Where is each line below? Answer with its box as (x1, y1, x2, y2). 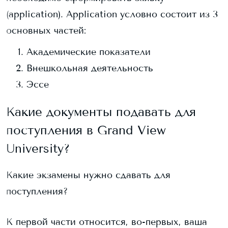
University (6, 141, 64, 156)
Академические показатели (26, 46, 151, 58)
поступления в (6, 123, 97, 137)
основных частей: (6, 25, 86, 36)
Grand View (97, 123, 166, 137)
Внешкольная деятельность (26, 63, 153, 74)
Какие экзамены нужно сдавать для (6, 169, 170, 181)
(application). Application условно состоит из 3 (6, 9, 218, 20)
